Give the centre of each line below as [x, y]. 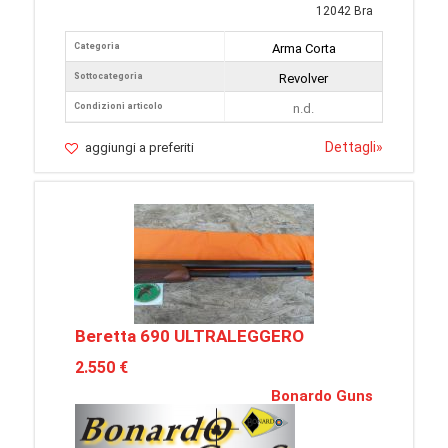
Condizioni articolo [118, 106]
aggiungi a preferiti [139, 148]
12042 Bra [344, 11]
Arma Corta [303, 49]
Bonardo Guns [322, 396]
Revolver [303, 79]
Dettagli [350, 147]
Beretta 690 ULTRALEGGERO [189, 336]
